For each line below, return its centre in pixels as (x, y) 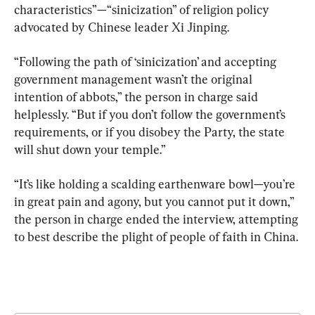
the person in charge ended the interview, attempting (157, 219)
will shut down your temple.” (90, 149)
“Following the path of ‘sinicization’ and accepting (147, 61)
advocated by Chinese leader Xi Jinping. (122, 27)
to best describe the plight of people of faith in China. (156, 236)
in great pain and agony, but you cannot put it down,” (155, 201)
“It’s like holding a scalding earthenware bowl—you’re (156, 184)
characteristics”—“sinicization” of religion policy (143, 9)
